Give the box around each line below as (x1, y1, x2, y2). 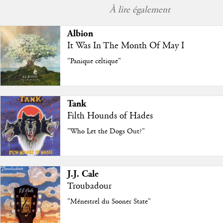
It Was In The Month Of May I (67, 39, 184, 52)
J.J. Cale (67, 168, 99, 180)
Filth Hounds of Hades (67, 110, 153, 122)
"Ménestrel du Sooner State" (67, 196, 151, 207)
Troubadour (67, 180, 111, 192)
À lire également (110, 3, 170, 16)
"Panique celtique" (67, 56, 121, 66)
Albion (67, 27, 93, 39)
